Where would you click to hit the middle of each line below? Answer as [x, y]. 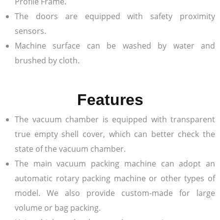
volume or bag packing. [58, 207]
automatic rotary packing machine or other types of [115, 178]
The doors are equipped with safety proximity [115, 16]
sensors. [30, 31]
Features [110, 99]
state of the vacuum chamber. [70, 149]
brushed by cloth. [47, 60]
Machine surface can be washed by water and [115, 45]
